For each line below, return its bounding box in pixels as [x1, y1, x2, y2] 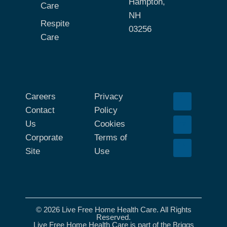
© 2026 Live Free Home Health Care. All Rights [35, 205, 192, 214]
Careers [25, 91, 56, 101]
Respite [41, 18, 69, 28]
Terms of [94, 132, 127, 142]
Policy [94, 105, 118, 115]
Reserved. [96, 212, 131, 221]
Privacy [94, 91, 123, 101]
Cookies [94, 119, 125, 129]
